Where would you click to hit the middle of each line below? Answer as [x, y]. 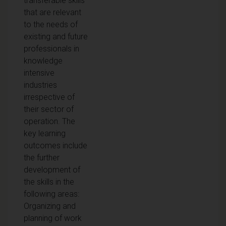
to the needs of [51, 24]
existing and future [56, 36]
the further [42, 157]
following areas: [51, 194]
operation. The [49, 121]
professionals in [51, 48]
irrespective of [49, 97]
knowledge [43, 61]
